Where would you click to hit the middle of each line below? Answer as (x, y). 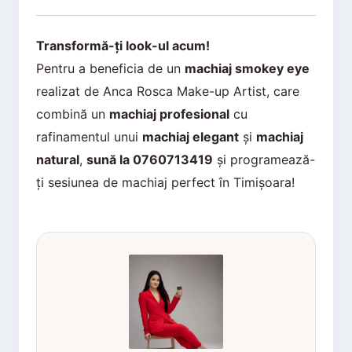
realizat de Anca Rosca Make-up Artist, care (167, 91)
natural (57, 159)
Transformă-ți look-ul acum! (123, 46)
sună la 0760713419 (149, 159)
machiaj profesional (169, 114)
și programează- (264, 159)
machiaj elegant (190, 137)
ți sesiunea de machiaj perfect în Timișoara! (165, 182)
